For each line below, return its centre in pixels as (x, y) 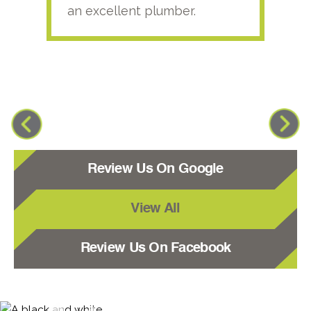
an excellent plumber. (132, 10)
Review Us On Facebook (155, 248)
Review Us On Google (155, 169)
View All (155, 209)
